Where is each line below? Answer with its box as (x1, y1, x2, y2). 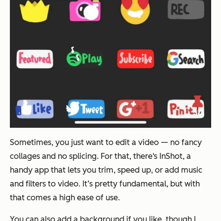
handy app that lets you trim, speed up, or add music (10, 165, 202, 175)
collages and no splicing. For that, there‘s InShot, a (10, 151, 191, 161)
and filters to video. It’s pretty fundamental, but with (10, 179, 200, 189)
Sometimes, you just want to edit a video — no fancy (10, 138, 202, 147)
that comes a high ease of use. (10, 193, 120, 203)
